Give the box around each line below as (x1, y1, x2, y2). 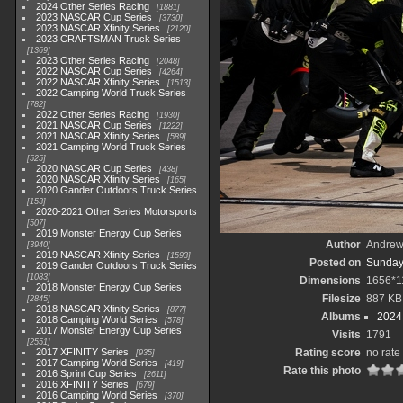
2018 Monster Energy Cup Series (36, 282, 183, 292)
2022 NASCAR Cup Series (36, 66, 153, 76)
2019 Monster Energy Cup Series (36, 228, 183, 238)
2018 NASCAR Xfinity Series (36, 303, 161, 314)
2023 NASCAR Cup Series (36, 12, 153, 22)
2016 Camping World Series (36, 390, 158, 400)
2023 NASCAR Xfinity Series (36, 22, 161, 33)
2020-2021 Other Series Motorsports (36, 206, 198, 217)
